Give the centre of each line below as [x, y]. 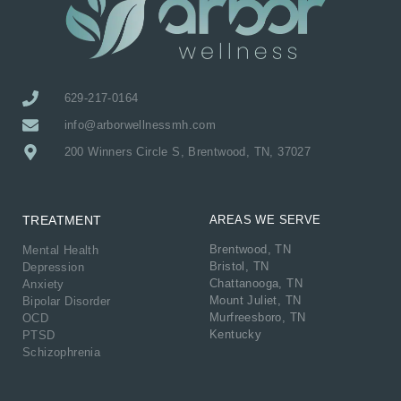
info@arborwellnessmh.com [140, 125]
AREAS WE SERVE [265, 220]
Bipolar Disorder [67, 302]
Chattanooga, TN [256, 284]
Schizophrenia [62, 353]
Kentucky [236, 335]
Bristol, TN [239, 267]
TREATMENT [62, 221]
